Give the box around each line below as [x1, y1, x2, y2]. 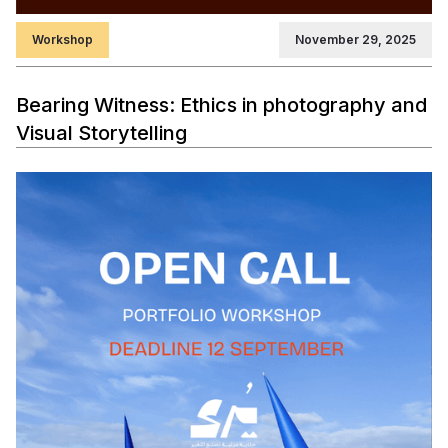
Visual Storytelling [16, 121, 187, 146]
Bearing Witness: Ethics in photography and [16, 93, 427, 118]
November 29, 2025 [295, 32, 416, 48]
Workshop [32, 32, 93, 48]
